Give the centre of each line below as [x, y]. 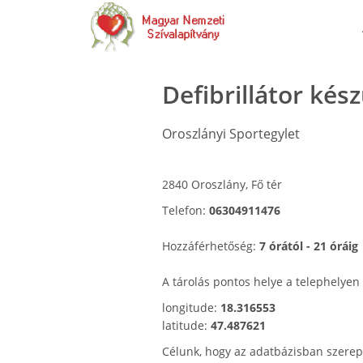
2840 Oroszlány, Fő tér [222, 184]
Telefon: [185, 210]
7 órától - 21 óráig [308, 246]
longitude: [191, 307]
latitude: [186, 325]
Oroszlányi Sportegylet [231, 134]
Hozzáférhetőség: [210, 246]
